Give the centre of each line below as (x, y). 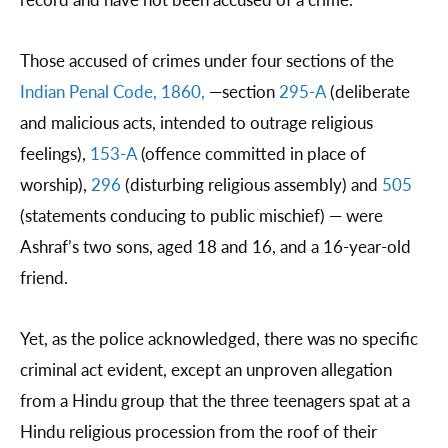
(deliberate (370, 90)
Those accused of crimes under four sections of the (207, 59)
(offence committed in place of (251, 152)
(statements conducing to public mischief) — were (201, 214)
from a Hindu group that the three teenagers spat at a (215, 399)
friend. (44, 276)
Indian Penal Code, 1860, (112, 90)
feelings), (55, 152)
